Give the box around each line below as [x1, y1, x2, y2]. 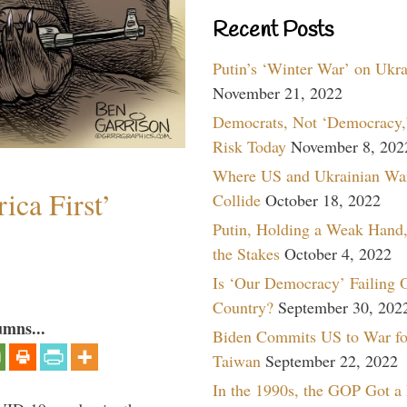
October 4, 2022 [284, 242, 392, 264]
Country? [213, 295, 273, 318]
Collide [213, 188, 261, 211]
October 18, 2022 [265, 188, 381, 211]
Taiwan [213, 349, 261, 372]
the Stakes [213, 242, 280, 264]
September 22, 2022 [265, 349, 398, 372]
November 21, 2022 [213, 81, 342, 104]
